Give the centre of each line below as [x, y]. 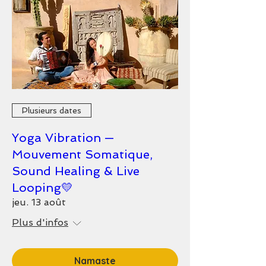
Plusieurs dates [52, 110]
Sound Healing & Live [76, 171]
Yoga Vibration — [63, 138]
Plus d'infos [40, 222]
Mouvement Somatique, [82, 154]
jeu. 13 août [39, 202]
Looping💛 [42, 188]
